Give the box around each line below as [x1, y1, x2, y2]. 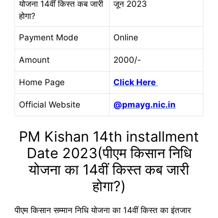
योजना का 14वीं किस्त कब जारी [29, 161, 189, 178]
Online [113, 32, 141, 42]
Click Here [113, 77, 158, 87]
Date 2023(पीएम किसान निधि [26, 145, 192, 162]
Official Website [19, 99, 83, 109]
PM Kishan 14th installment [19, 128, 199, 145]
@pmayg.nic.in [113, 99, 176, 109]
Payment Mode [19, 32, 81, 42]
